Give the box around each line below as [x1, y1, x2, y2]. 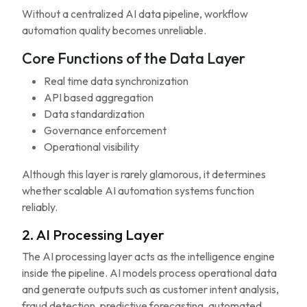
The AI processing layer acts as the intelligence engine [22, 249, 275, 263]
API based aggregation [44, 90, 153, 104]
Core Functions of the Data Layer [22, 49, 245, 68]
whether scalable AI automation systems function [22, 184, 254, 197]
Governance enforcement [44, 123, 167, 137]
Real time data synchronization [44, 74, 188, 88]
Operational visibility [44, 140, 139, 153]
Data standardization [44, 107, 145, 121]
